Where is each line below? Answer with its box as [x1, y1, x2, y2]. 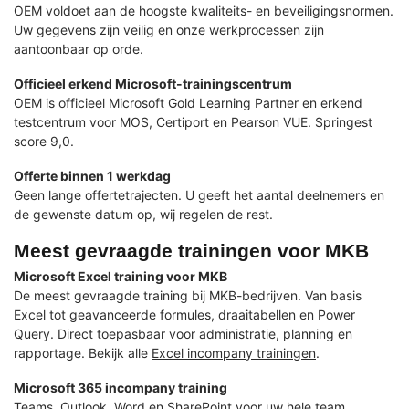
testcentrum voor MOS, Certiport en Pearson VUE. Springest [14, 114, 372, 131]
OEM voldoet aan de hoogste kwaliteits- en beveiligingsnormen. [14, 3, 393, 19]
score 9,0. [14, 133, 74, 150]
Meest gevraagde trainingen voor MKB [14, 239, 369, 261]
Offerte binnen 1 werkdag [14, 167, 171, 184]
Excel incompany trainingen [152, 344, 316, 361]
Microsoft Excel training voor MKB [14, 267, 227, 284]
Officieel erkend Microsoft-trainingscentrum [14, 76, 292, 92]
